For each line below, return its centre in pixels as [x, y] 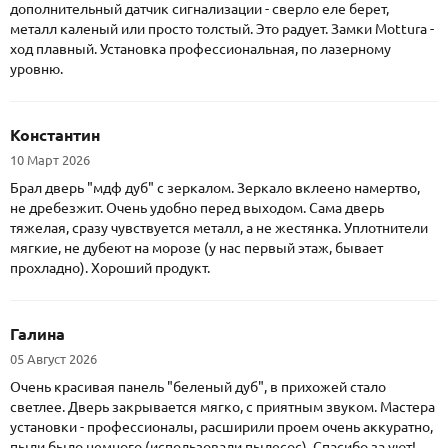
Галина [37, 334]
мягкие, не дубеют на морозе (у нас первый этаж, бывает [196, 248]
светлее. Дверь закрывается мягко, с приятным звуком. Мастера [222, 407]
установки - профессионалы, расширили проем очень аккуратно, [221, 427]
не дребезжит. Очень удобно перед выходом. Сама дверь [197, 208]
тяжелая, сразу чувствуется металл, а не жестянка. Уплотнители [219, 228]
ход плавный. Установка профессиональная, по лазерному [200, 49]
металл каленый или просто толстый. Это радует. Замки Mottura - [222, 29]
